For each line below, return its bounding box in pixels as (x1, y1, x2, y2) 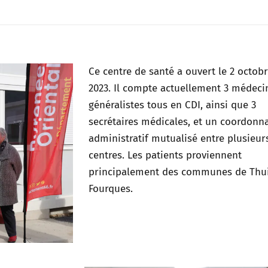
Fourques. (88, 182, 133, 195)
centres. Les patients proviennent (88, 149, 242, 162)
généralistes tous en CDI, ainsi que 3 (88, 99, 256, 111)
